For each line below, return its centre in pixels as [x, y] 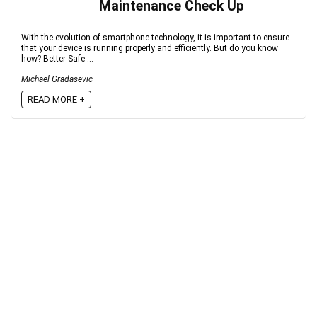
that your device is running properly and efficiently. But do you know [150, 48]
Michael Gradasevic [57, 79]
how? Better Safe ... [57, 59]
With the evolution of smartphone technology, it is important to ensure [155, 38]
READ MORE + [56, 99]
